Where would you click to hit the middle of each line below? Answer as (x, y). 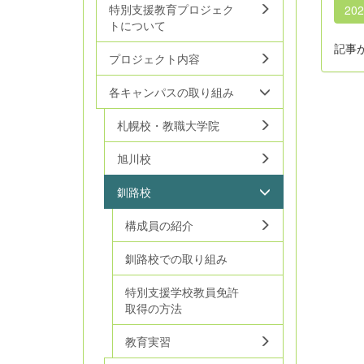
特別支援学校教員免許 (182, 292)
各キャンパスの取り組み (171, 92)
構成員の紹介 (159, 225)
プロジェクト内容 (154, 58)
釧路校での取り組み (176, 258)
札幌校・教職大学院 (168, 125)
